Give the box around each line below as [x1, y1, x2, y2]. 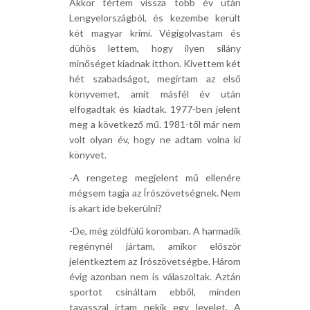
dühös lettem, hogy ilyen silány [69, 42, 241, 54]
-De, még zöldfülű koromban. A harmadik [69, 225, 241, 237]
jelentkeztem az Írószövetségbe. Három [69, 255, 241, 267]
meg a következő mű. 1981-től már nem [69, 118, 241, 130]
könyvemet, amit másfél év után [69, 88, 241, 100]
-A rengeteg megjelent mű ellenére [69, 172, 241, 183]
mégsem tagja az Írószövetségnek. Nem [69, 187, 241, 199]
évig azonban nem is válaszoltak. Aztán [69, 271, 241, 282]
